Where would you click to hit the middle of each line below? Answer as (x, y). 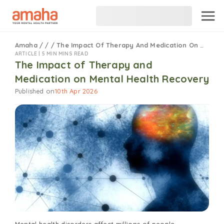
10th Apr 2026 (76, 91)
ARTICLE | (28, 54)
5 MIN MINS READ (65, 54)
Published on (35, 91)
